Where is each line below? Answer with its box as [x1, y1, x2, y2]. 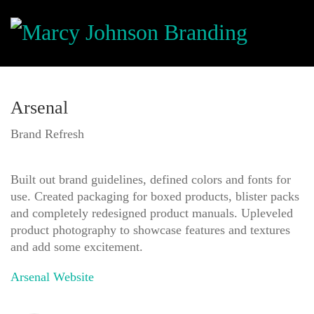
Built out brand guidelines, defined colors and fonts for [11, 172, 291, 186]
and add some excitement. [11, 239, 143, 254]
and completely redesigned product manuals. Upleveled [11, 205, 293, 220]
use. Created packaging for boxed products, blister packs [11, 189, 299, 203]
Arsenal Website [11, 270, 94, 284]
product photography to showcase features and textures [11, 222, 290, 237]
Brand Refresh [11, 126, 84, 141]
